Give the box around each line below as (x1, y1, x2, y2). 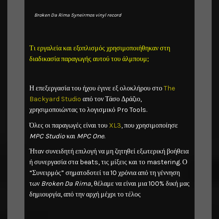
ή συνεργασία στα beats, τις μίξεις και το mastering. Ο (29, 158, 187, 167)
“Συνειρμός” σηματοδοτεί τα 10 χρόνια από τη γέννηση (29, 169, 180, 177)
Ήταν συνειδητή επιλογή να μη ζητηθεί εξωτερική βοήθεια (29, 147, 189, 156)
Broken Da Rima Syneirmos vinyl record (34, 12, 121, 18)
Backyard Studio (29, 95, 81, 104)
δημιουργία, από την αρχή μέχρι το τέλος (29, 190, 141, 199)
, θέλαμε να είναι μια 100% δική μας (91, 179, 190, 188)
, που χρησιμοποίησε (121, 121, 178, 130)
